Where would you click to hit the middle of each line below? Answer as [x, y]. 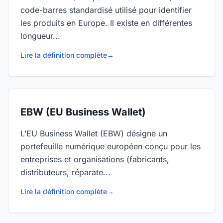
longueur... [40, 36]
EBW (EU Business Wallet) [83, 112]
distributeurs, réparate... [65, 172]
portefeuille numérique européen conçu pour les [111, 146]
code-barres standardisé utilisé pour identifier [106, 10]
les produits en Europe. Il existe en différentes [106, 23]
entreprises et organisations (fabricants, [95, 159]
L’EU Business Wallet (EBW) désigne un [94, 133]
